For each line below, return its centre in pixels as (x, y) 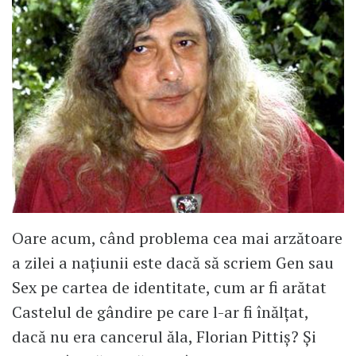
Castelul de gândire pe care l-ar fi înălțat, (160, 311)
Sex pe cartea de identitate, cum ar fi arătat (169, 287)
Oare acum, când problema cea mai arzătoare (177, 238)
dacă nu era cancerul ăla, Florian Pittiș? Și (164, 336)
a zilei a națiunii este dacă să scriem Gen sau (173, 262)
